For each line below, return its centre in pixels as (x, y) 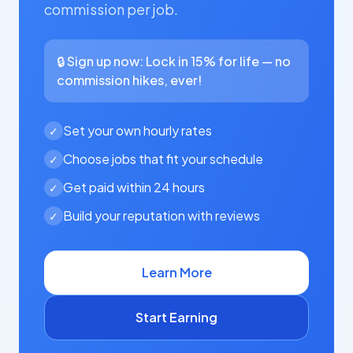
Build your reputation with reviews (162, 216)
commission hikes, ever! (129, 80)
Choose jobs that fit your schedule (163, 159)
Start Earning (176, 317)
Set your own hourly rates (137, 130)
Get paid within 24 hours (134, 187)
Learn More (176, 272)
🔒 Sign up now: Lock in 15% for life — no (174, 61)
